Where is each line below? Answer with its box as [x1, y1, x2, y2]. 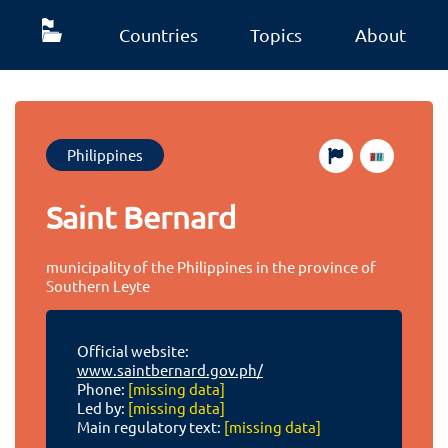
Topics [250, 24, 303, 45]
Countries [118, 24, 198, 45]
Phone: [76, 379, 128, 399]
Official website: [76, 341, 189, 361]
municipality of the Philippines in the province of [46, 256, 377, 276]
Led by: [76, 398, 128, 418]
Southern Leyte [46, 275, 151, 295]
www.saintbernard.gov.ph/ [76, 360, 263, 380]
